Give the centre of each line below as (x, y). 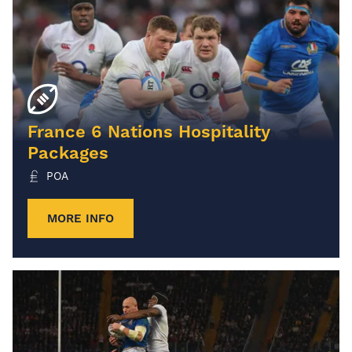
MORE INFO (81, 218)
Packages (68, 152)
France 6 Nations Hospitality (148, 131)
